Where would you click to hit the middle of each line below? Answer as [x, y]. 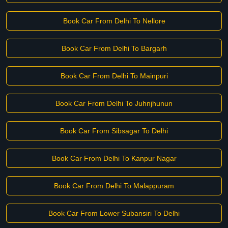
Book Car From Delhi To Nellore [114, 21]
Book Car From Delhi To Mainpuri [114, 76]
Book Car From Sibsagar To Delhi [114, 131]
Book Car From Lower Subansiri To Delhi [114, 213]
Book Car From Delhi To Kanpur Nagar [114, 158]
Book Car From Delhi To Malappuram [114, 186]
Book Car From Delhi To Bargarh [114, 48]
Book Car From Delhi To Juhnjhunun [114, 103]
